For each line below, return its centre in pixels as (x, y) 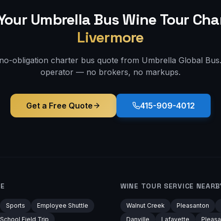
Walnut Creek (146, 205)
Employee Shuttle (63, 205)
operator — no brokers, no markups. (110, 72)
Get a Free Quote (59, 106)
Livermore (110, 37)
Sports (16, 205)
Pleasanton (193, 205)
